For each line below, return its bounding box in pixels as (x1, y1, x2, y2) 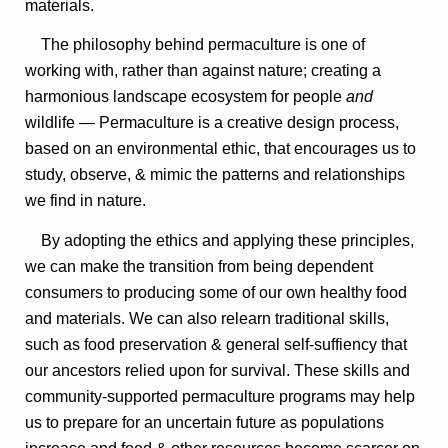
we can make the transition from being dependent (25, 257, 374, 275)
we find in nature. (25, 192, 147, 210)
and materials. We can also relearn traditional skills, (25, 309, 390, 327)
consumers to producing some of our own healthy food (25, 283, 408, 301)
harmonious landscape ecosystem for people (25, 88, 347, 106)
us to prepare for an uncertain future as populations (25, 413, 385, 431)
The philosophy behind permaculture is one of (25, 36, 366, 54)
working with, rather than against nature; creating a (25, 62, 382, 80)
